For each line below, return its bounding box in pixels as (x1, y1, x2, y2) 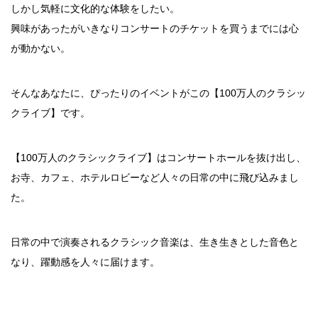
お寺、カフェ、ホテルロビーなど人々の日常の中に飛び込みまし (11, 172, 299, 184)
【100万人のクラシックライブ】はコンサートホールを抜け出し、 (11, 152, 306, 164)
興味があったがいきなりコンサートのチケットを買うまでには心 (11, 23, 299, 35)
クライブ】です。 (11, 107, 90, 119)
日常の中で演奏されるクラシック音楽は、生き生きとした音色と (11, 236, 299, 248)
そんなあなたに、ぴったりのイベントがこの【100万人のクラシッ (11, 87, 306, 99)
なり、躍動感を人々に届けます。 (11, 256, 160, 268)
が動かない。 (11, 43, 70, 55)
